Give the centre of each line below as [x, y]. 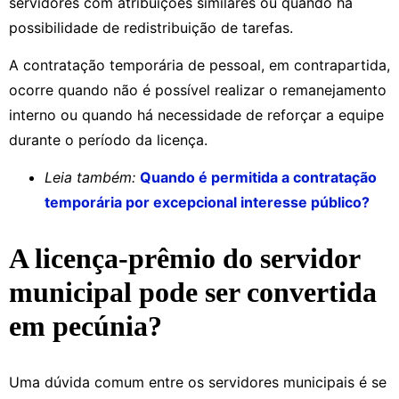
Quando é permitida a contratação [258, 178]
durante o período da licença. [110, 139]
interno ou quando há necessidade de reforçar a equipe [196, 114]
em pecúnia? [85, 326]
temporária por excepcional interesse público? [207, 203]
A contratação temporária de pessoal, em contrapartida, [199, 65]
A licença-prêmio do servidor [184, 259]
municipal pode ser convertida [193, 293]
